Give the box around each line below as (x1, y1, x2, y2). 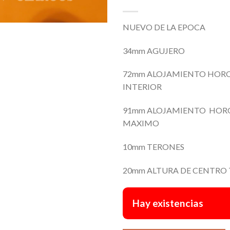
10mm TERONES (123, 141, 184, 151)
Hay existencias (132, 197, 204, 209)
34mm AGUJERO (123, 45, 185, 55)
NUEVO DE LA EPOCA (123, 22, 205, 32)
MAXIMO (123, 118, 159, 128)
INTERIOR (123, 82, 162, 92)
